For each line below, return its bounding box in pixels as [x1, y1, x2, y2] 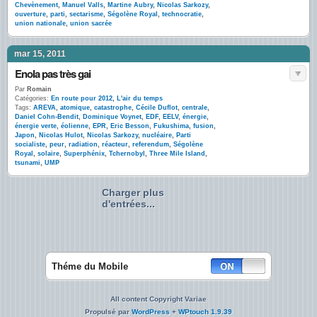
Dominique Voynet [83, 113, 142, 120]
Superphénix [64, 150, 105, 157]
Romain [25, 86, 52, 93]
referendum [132, 141, 169, 148]
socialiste [15, 141, 45, 148]
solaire [38, 150, 59, 157]
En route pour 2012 [51, 95, 113, 102]
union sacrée [70, 20, 112, 27]
